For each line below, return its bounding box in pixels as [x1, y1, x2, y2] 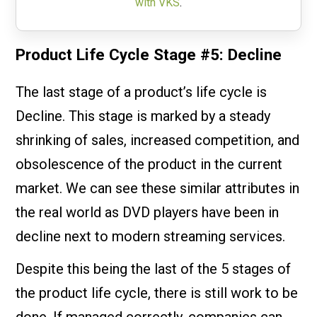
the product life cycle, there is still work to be [16, 284, 299, 301]
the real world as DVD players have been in [16, 203, 279, 221]
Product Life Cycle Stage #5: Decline [16, 45, 282, 64]
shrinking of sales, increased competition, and [16, 131, 300, 149]
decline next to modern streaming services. [16, 227, 286, 245]
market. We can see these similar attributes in [16, 179, 300, 197]
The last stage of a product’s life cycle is [16, 83, 267, 100]
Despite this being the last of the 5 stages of [16, 260, 292, 277]
